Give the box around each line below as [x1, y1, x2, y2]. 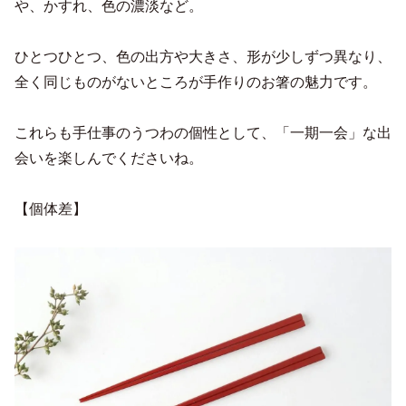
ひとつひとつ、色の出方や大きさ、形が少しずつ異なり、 [14, 48, 391, 64]
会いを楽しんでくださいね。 [14, 150, 203, 166]
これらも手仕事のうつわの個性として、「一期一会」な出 [14, 124, 391, 140]
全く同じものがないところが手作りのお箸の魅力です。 [14, 73, 377, 90]
